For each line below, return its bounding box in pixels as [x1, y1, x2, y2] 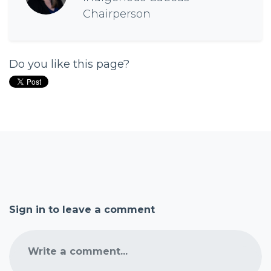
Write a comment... [28, 245, 128, 258]
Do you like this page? [9, 57, 129, 71]
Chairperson [83, 7, 151, 21]
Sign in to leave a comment [9, 203, 155, 215]
